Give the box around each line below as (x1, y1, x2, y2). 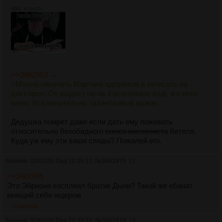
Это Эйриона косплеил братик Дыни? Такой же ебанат (7, 181, 193, 190)
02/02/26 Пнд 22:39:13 (30, 157, 92, 165)
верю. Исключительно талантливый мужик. (11, 98, 159, 107)
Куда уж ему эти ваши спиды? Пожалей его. (11, 136, 162, 145)
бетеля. (168, 126, 196, 135)
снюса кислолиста (105, 126, 168, 135)
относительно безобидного (11, 126, 105, 135)
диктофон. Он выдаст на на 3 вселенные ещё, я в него (11, 89, 197, 98)
